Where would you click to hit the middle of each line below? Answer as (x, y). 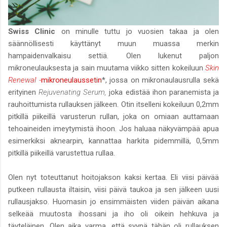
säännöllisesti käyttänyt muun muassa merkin (113, 43)
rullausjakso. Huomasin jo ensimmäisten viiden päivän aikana (113, 201)
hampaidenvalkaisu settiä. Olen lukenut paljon (113, 55)
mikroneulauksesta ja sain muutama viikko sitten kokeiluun (107, 68)
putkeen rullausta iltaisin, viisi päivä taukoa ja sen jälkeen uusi (113, 189)
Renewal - (25, 80)
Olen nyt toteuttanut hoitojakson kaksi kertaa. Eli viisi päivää (113, 177)
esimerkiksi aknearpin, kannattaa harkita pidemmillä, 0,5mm (113, 141)
